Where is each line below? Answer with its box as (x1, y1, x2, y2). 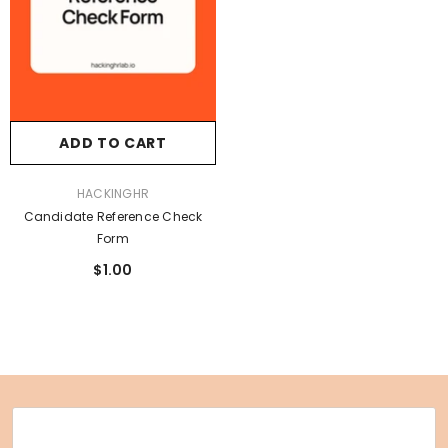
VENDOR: (9, 183, 61, 201)
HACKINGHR (76, 184, 150, 202)
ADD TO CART (59, 132, 167, 153)
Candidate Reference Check (23, 207, 203, 225)
